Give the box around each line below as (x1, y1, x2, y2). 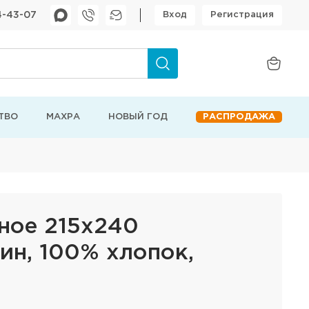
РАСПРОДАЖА (202, 113, 275, 121)
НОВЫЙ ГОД (108, 113, 168, 121)
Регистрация (210, 11, 274, 19)
